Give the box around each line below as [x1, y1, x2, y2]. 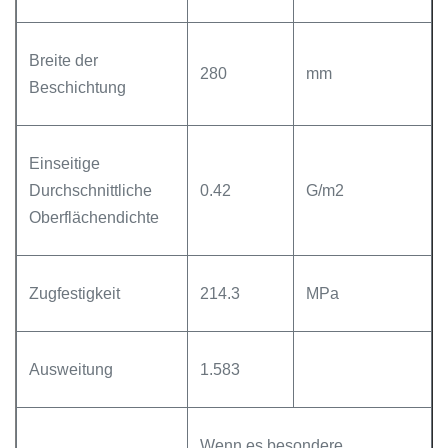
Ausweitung [29, 361, 113, 378]
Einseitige [29, 155, 100, 172]
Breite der [29, 52, 98, 69]
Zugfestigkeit [29, 285, 120, 302]
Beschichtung [29, 79, 126, 96]
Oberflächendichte [29, 209, 159, 226]
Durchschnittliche [29, 182, 152, 199]
